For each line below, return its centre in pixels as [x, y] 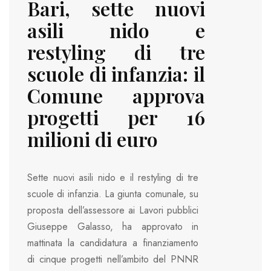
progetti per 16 [116, 117]
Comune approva [116, 96]
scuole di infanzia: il [116, 74]
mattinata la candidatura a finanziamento [113, 243]
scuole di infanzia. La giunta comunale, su [113, 194]
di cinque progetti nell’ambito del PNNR [113, 260]
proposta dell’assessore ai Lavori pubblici [113, 211]
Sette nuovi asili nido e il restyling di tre [113, 178]
